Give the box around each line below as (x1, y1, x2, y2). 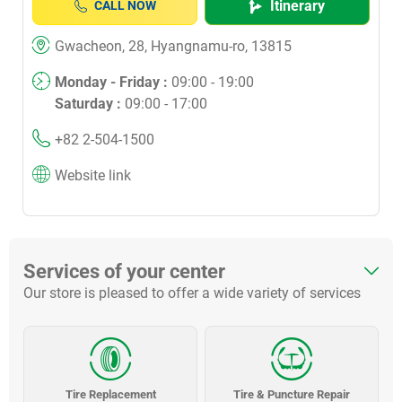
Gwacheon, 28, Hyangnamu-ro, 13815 (55, 37, 292, 55)
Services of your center (23, 258, 225, 283)
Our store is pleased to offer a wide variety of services (23, 284, 361, 301)
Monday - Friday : (55, 73, 171, 91)
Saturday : (55, 94, 125, 112)
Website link (55, 166, 131, 184)
